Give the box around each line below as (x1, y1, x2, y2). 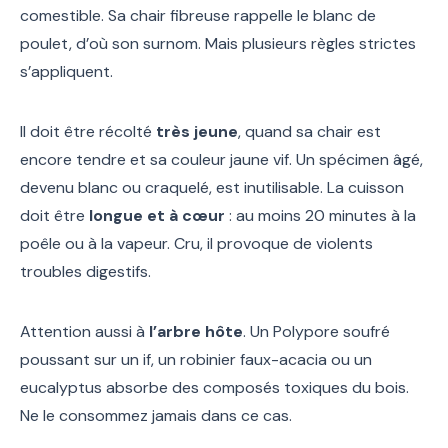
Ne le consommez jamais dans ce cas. (20, 405, 292, 427)
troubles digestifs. (20, 261, 151, 283)
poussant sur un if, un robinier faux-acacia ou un (20, 349, 372, 371)
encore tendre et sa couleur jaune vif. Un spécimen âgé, (20, 149, 423, 171)
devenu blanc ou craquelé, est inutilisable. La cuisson (20, 177, 404, 199)
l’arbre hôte (149, 321, 243, 343)
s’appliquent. (20, 61, 113, 83)
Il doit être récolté (20, 121, 156, 143)
